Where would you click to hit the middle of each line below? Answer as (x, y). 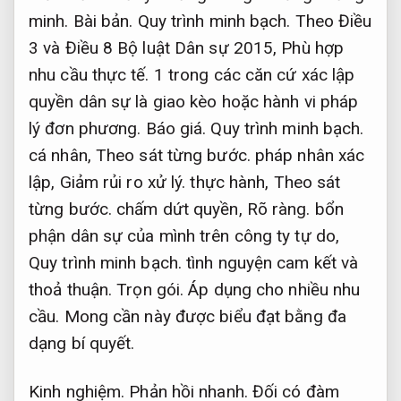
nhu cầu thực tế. (89, 74)
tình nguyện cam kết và (270, 262)
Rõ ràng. (278, 209)
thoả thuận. (73, 289)
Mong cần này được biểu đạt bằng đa (203, 316)
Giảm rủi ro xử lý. (123, 182)
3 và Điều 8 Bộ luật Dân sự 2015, (155, 47)
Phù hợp (313, 47)
